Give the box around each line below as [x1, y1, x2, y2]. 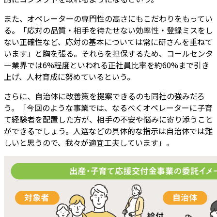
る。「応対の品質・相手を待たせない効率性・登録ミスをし [4, 24, 213, 36]
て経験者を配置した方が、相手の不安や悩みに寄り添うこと [4, 113, 213, 125]
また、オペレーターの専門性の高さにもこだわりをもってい [4, 13, 213, 25]
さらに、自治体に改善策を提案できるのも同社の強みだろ [4, 90, 205, 102]
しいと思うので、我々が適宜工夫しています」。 [4, 137, 174, 149]
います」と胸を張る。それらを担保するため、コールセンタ [4, 47, 213, 60]
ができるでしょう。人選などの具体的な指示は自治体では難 [4, 125, 213, 137]
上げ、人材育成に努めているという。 [4, 71, 135, 83]
